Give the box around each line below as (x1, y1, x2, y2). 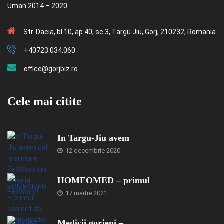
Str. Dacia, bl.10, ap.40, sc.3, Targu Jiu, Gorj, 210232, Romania (23, 27, 216, 36)
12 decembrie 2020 (64, 146, 120, 154)
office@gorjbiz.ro (24, 64, 78, 73)
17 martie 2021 (64, 189, 107, 197)
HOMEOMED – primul (57, 175, 150, 185)
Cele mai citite (7, 94, 82, 108)
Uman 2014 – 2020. (7, 1, 69, 10)
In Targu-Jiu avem (57, 132, 129, 143)
